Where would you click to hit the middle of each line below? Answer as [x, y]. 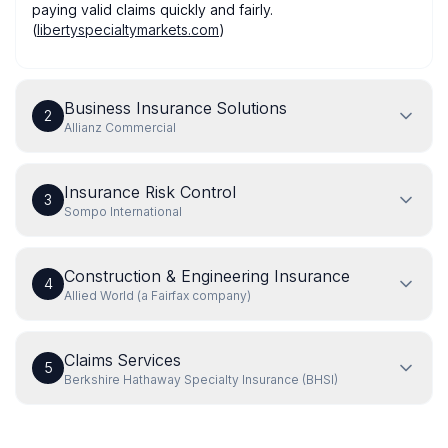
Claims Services [122, 360]
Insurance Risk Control [150, 192]
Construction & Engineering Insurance [207, 276]
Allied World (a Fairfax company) [157, 295]
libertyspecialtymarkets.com [128, 29]
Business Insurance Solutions [175, 108]
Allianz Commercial [120, 127]
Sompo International [123, 211]
